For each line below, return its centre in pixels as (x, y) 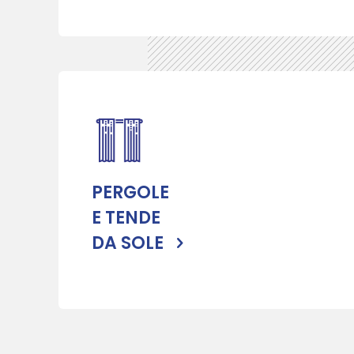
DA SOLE (130, 243)
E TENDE (126, 217)
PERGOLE (131, 192)
